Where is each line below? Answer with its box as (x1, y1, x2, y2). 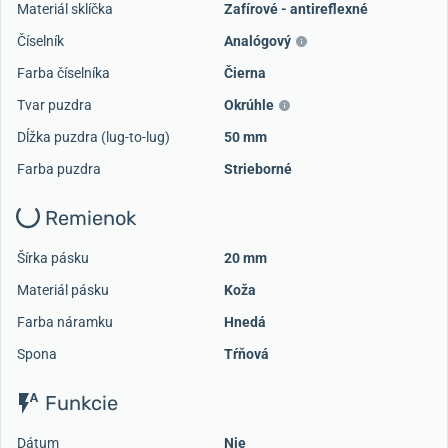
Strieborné (224, 161, 292, 178)
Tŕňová (224, 346, 269, 363)
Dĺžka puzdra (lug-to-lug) (17, 129, 170, 146)
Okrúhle (224, 97, 274, 114)
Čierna (224, 65, 266, 82)
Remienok (40, 206, 136, 231)
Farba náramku (17, 314, 113, 331)
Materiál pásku (17, 282, 109, 299)
